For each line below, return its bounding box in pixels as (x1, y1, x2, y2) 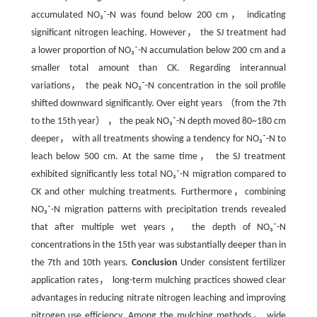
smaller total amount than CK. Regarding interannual (30, 63, 287, 74)
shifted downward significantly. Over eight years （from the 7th (30, 98, 287, 109)
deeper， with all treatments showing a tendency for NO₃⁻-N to (30, 134, 287, 144)
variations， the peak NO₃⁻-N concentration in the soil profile (30, 81, 287, 91)
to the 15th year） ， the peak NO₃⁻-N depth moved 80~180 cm (30, 116, 287, 127)
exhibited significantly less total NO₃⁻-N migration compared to (30, 169, 287, 180)
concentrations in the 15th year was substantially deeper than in (30, 240, 287, 250)
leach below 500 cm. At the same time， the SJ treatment (30, 151, 287, 162)
